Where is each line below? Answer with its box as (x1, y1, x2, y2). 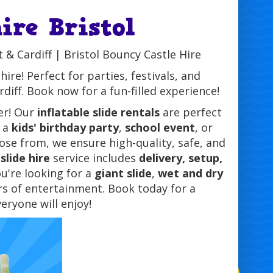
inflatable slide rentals (37, 105, 160, 120)
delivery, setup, (138, 151, 222, 166)
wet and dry (157, 166, 223, 181)
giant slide (94, 166, 152, 181)
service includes (49, 151, 139, 166)
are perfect (160, 105, 222, 120)
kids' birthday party (11, 120, 119, 135)
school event (124, 120, 195, 135)
